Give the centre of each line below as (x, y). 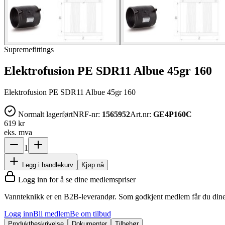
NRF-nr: (87, 114)
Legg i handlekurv (47, 165)
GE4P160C (173, 114)
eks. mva (18, 132)
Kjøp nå (93, 165)
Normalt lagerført (44, 114)
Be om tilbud (90, 213)
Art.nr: (142, 114)
